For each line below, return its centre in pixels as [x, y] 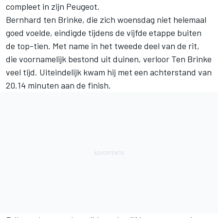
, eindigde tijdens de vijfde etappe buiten [126, 33]
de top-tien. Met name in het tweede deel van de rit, [103, 46]
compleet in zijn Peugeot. [53, 7]
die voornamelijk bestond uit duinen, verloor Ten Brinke [109, 59]
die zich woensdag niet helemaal [146, 20]
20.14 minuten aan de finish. [58, 85]
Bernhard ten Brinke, [46, 20]
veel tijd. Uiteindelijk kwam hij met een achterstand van [109, 72]
